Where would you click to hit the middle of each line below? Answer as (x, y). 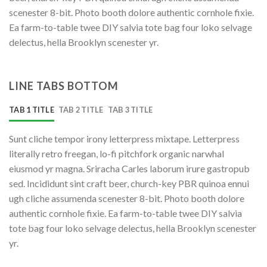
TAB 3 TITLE (130, 109)
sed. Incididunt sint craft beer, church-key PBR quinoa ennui (129, 183)
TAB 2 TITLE (81, 109)
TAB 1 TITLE (32, 109)
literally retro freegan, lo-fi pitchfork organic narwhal (117, 153)
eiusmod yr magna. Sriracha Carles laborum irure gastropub (129, 168)
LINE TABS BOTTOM (64, 86)
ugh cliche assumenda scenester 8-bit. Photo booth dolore (127, 198)
